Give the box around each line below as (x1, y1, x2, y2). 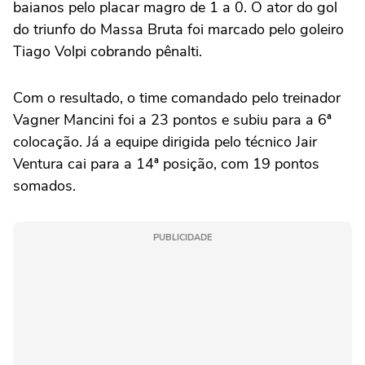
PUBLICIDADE (153, 231, 212, 244)
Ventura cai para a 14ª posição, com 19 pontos (13, 153, 319, 174)
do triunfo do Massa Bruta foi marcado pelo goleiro (13, 19, 344, 39)
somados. (13, 175, 76, 196)
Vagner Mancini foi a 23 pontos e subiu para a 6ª (13, 109, 332, 130)
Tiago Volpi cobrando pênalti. (13, 41, 202, 61)
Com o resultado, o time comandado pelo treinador (13, 87, 341, 108)
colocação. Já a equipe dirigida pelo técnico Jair (13, 131, 317, 152)
